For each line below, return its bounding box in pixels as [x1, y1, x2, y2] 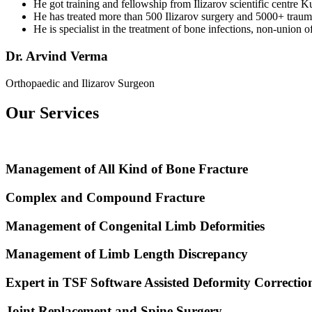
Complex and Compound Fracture [6, 189, 205, 205]
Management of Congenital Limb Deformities [6, 218, 265, 233]
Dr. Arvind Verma [6, 48, 108, 63]
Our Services [6, 103, 99, 122]
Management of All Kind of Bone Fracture [6, 162, 248, 177]
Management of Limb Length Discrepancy [6, 247, 248, 262]
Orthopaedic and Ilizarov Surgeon [6, 77, 155, 89]
